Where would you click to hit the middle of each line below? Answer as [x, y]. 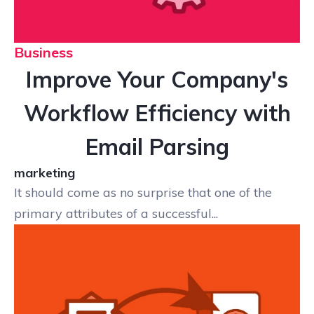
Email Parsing [157, 147]
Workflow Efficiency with [157, 113]
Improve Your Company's [157, 80]
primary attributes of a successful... [116, 214]
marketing [45, 173]
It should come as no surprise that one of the [143, 193]
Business [43, 53]
